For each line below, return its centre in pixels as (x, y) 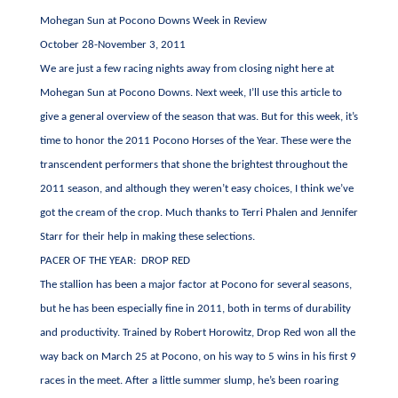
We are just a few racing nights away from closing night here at (187, 69)
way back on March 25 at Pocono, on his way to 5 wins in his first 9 (198, 357)
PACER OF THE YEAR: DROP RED (115, 261)
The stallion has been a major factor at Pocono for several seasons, (195, 285)
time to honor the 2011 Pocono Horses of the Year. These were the (195, 141)
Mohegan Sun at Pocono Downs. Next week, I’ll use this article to (191, 93)
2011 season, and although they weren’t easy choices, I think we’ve (196, 189)
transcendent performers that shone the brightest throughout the (193, 165)
